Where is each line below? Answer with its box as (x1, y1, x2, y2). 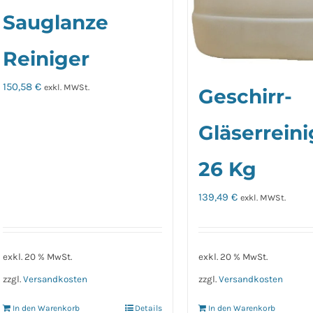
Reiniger (3, 47, 90, 71)
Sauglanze (3, 10, 109, 35)
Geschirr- (198, 85, 293, 109)
